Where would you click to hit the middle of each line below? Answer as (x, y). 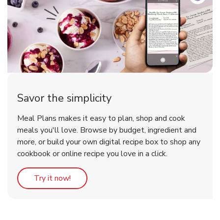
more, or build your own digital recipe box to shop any (109, 142)
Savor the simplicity (64, 98)
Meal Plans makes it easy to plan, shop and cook (101, 119)
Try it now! (52, 179)
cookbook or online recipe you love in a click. (92, 154)
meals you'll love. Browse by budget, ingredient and (107, 130)
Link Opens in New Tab (110, 178)
